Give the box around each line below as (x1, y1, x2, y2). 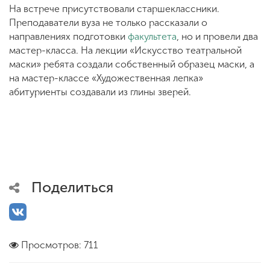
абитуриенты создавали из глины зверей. (9, 86, 191, 98)
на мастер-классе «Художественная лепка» (9, 72, 203, 84)
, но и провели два (177, 30, 258, 42)
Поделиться (31, 178, 113, 196)
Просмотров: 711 (21, 239, 98, 251)
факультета (128, 30, 177, 42)
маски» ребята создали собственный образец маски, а (9, 58, 254, 70)
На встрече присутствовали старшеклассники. (9, 2, 219, 14)
